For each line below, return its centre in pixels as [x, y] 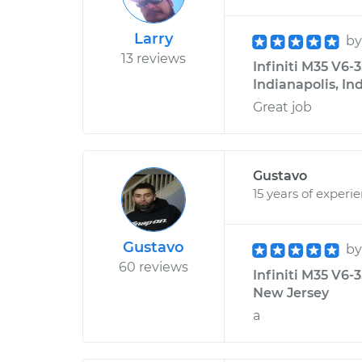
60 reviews [154, 267]
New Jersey [291, 293]
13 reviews [154, 59]
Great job [282, 107]
